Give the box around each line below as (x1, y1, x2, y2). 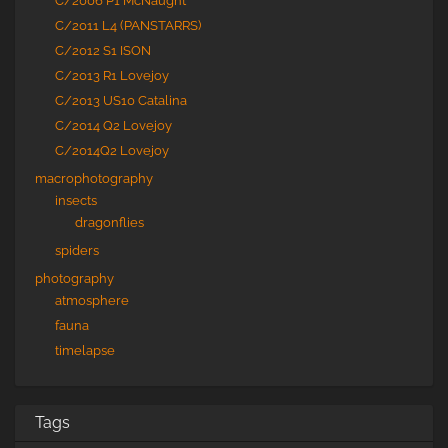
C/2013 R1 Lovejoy (55, 68, 169, 83)
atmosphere (55, 293, 129, 308)
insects (55, 193, 97, 208)
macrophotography (35, 171, 153, 186)
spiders (55, 243, 99, 258)
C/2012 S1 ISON (55, 43, 151, 58)
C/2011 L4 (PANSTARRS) (55, 18, 201, 33)
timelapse (55, 343, 115, 358)
